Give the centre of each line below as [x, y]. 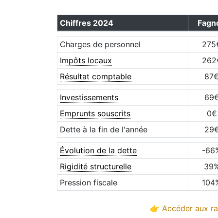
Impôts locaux [86, 60]
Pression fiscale [88, 182]
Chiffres [76, 23]
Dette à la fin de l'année [103, 129]
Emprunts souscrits [95, 113]
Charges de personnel [100, 44]
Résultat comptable [95, 76]
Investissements [89, 97]
